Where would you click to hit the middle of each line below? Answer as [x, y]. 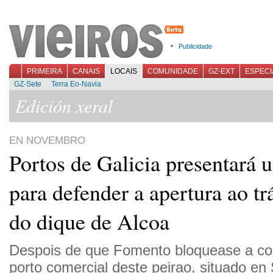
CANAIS [86, 71]
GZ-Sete [28, 84]
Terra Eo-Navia [76, 84]
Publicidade [195, 46]
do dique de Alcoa [89, 221]
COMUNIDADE [173, 71]
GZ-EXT [222, 71]
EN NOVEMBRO [47, 140]
